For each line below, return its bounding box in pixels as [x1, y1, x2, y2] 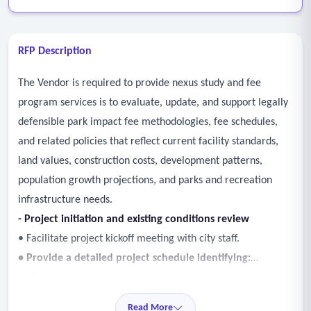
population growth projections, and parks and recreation [18, 175, 272, 186]
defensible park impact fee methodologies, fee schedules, [18, 117, 278, 128]
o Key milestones [18, 292, 94, 303]
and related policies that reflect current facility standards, [18, 136, 278, 147]
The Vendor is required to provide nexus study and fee [18, 78, 261, 89]
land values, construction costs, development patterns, [18, 155, 262, 167]
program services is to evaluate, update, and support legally [18, 97, 288, 108]
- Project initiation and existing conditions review [18, 214, 249, 225]
